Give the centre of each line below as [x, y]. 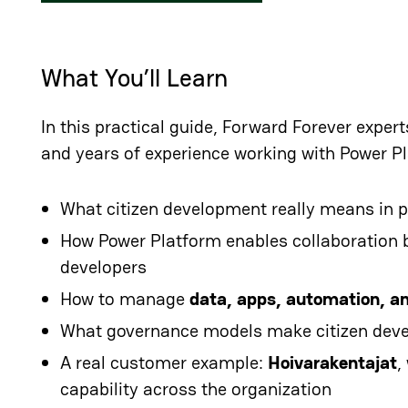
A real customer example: [164, 362]
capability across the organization [196, 388]
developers [104, 266]
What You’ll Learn [135, 77]
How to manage [125, 298]
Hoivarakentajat [333, 362]
